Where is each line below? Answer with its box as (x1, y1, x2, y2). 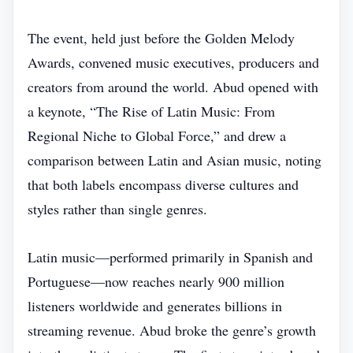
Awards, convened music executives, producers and (28, 53, 319, 72)
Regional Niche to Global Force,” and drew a (28, 126, 286, 145)
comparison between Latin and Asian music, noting (28, 150, 321, 169)
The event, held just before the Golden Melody (28, 28, 295, 47)
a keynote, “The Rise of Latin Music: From (28, 102, 275, 121)
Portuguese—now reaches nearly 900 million (28, 272, 284, 291)
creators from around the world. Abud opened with (28, 77, 318, 96)
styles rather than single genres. (28, 199, 207, 218)
